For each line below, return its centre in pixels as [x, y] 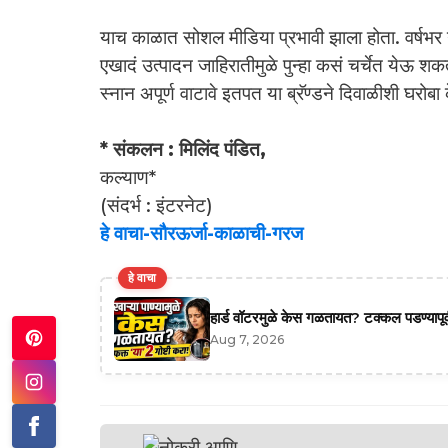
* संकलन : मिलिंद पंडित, [182, 150]
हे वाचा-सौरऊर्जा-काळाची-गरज [201, 234]
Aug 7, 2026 [246, 340]
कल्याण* [127, 178]
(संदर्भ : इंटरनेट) [156, 206]
